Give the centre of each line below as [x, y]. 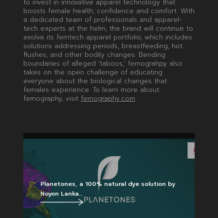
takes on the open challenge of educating [93, 73]
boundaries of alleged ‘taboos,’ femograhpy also [103, 64]
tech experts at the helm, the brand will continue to [108, 29]
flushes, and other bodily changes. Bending [94, 55]
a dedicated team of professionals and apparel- [102, 20]
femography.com [108, 99]
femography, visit [52, 99]
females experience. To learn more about [91, 90]
